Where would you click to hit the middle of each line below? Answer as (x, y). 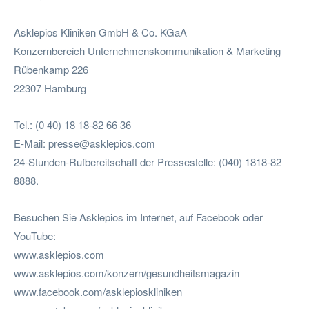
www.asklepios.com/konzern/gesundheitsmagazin (127, 272)
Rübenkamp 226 (51, 69)
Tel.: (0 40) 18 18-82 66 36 (72, 124)
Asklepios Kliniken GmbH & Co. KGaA (100, 32)
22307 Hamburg (50, 88)
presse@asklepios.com (102, 143)
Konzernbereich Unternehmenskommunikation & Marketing (147, 50)
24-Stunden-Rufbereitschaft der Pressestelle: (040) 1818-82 (148, 161)
